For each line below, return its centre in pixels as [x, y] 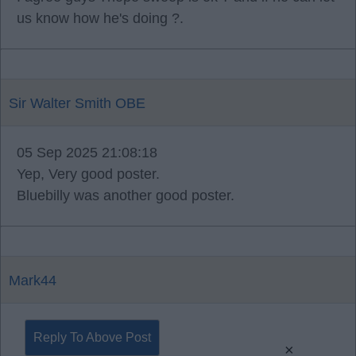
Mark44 [33, 281]
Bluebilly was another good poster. [126, 195]
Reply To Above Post [92, 337]
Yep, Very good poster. [88, 174]
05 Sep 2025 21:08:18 [87, 153]
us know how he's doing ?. [100, 18]
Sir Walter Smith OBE [77, 103]
